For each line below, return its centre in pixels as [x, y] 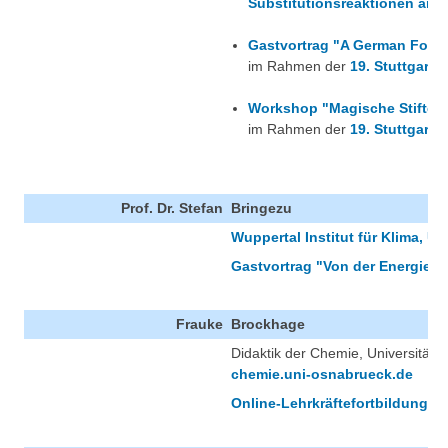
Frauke [199, 324]
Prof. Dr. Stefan [172, 208]
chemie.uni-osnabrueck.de [322, 374]
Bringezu [261, 208]
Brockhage [268, 324]
